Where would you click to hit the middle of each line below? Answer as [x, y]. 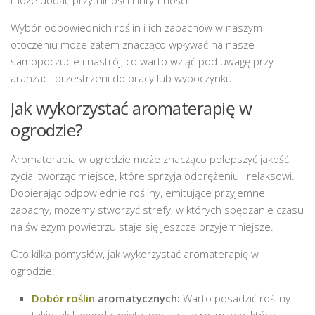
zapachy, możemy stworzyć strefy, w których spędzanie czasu [157, 209]
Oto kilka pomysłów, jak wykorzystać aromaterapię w [135, 253]
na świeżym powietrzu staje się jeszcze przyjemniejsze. [142, 226]
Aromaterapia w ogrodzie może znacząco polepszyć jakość [150, 159]
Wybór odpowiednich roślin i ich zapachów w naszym [136, 27]
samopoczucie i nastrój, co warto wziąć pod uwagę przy [142, 61]
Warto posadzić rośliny [235, 298]
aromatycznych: [137, 298]
